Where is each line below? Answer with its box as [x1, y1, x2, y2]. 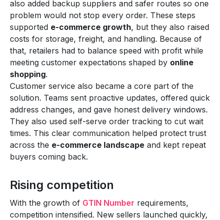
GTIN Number [82, 197, 135, 208]
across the [10, 139, 52, 150]
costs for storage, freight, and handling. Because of [10, 33, 202, 44]
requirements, [135, 197, 189, 208]
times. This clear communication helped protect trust [10, 128, 206, 138]
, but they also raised [131, 22, 209, 32]
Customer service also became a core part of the [10, 81, 193, 91]
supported [10, 22, 51, 32]
